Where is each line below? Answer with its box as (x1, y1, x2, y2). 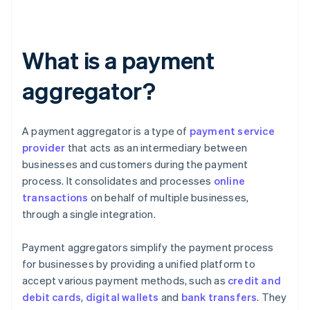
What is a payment (22, 45, 215, 75)
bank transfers (181, 290, 257, 304)
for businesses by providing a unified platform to (22, 257, 255, 271)
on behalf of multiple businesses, (88, 190, 249, 205)
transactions (22, 190, 89, 205)
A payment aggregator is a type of (22, 124, 190, 138)
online (213, 174, 246, 188)
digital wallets (85, 290, 159, 304)
